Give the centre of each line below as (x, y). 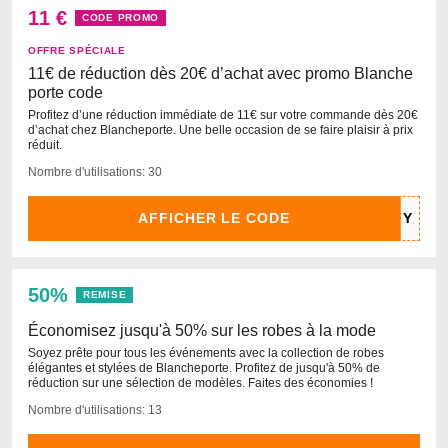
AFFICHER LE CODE (214, 218)
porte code (65, 92)
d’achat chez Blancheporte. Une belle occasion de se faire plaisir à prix (220, 130)
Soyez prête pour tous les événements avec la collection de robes (206, 353)
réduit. (45, 145)
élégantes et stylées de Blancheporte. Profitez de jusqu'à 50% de (204, 368)
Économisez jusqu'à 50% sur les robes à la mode (202, 330)
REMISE (105, 294)
